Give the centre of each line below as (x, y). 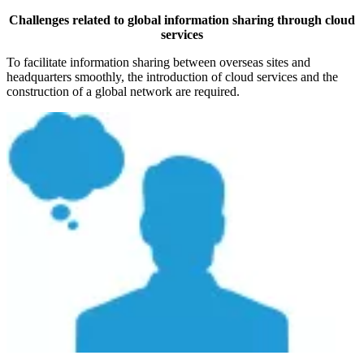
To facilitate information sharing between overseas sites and (158, 62)
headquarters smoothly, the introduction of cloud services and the (172, 76)
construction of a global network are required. (123, 91)
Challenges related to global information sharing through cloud (182, 19)
